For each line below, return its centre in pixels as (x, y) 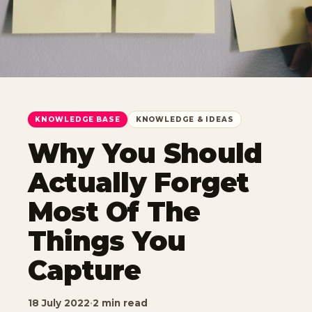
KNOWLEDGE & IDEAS (185, 119)
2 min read (120, 303)
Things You (107, 241)
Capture (85, 270)
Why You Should (145, 153)
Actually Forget (139, 182)
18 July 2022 (59, 303)
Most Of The (114, 212)
